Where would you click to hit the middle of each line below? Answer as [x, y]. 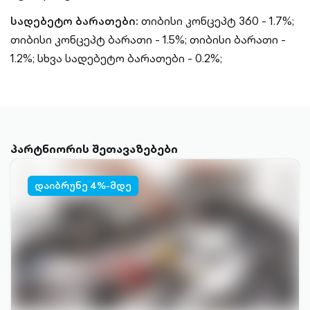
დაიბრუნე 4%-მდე [83, 185]
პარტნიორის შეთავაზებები [94, 149]
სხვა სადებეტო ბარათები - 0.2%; [130, 58]
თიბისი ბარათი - [238, 39]
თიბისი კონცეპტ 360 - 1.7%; [218, 21]
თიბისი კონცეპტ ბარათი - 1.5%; [99, 39]
